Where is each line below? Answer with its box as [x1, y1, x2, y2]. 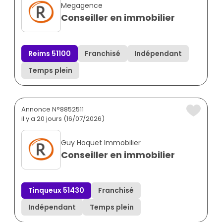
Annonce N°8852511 [21, 104, 84, 114]
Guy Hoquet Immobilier [61, 137, 141, 148]
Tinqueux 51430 [28, 185, 84, 196]
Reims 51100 [28, 49, 71, 59]
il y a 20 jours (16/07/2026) [21, 113, 105, 123]
